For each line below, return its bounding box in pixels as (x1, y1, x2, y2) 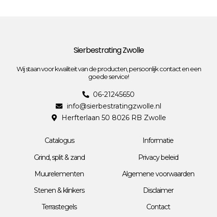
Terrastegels (42, 202, 77, 211)
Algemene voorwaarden (122, 169, 194, 178)
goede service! (88, 72, 129, 80)
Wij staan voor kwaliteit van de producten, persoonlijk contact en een (16, 64, 201, 73)
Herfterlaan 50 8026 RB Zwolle (62, 113, 167, 122)
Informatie (142, 136, 173, 145)
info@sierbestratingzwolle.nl (66, 101, 161, 110)
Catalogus (44, 136, 74, 145)
